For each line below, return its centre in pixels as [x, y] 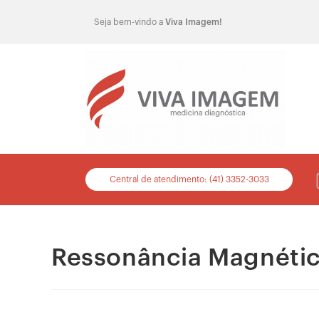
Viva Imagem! [194, 22]
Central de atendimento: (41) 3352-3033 [189, 179]
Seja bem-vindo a [130, 22]
